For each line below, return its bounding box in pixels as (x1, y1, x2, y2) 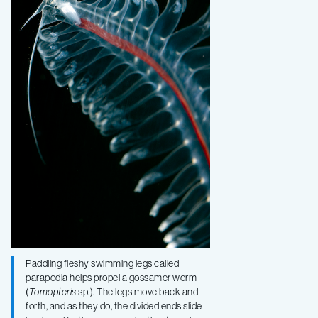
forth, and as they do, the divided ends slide (26, 299, 202, 312)
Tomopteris (28, 285, 77, 298)
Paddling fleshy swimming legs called (26, 256, 179, 270)
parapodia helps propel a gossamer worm (26, 270, 197, 284)
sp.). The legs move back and (76, 285, 198, 298)
